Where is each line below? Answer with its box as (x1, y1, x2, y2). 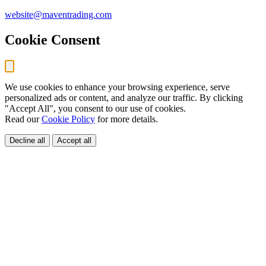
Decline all (9, 136, 45, 145)
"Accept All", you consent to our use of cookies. (5, 103, 186, 114)
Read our (5, 114, 42, 125)
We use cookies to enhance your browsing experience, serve (5, 82, 230, 93)
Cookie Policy (42, 114, 95, 125)
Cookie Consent (5, 32, 100, 48)
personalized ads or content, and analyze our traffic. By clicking (5, 93, 243, 103)
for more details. (95, 114, 158, 125)
